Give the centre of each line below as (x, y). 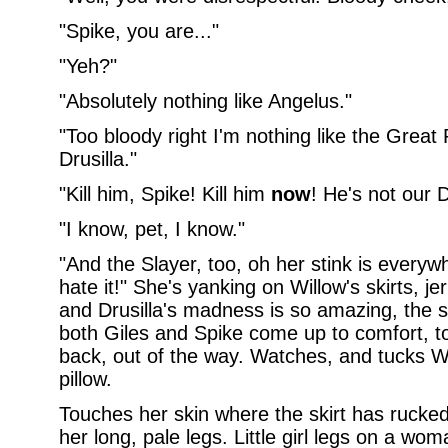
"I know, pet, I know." (151, 229)
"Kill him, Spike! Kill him (164, 194)
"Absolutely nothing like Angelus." (205, 101)
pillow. (85, 379)
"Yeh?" (87, 66)
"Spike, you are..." (138, 31)
